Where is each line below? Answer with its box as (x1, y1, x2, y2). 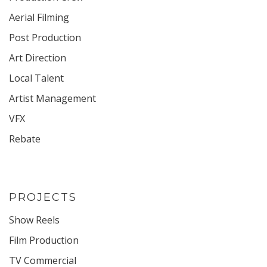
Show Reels (9, 213, 60, 226)
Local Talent (9, 71, 64, 85)
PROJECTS (9, 190, 77, 204)
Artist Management (9, 91, 96, 105)
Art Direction (9, 51, 66, 64)
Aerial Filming (9, 10, 69, 24)
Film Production (9, 233, 79, 247)
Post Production (9, 30, 81, 44)
